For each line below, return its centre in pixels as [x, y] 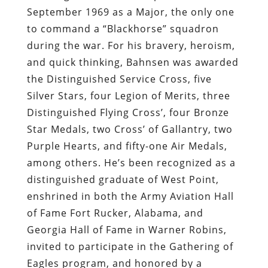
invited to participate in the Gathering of [130, 246]
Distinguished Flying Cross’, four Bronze [128, 112]
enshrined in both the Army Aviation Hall [130, 196]
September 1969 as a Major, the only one [130, 12]
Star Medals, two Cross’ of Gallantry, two [130, 129]
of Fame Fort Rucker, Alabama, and [115, 213]
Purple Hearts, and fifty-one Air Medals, [127, 146]
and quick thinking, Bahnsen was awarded [133, 62]
